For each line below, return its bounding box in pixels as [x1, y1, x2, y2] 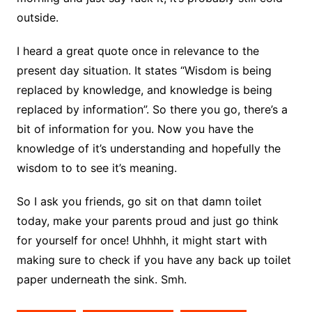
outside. [16, 10, 58, 25]
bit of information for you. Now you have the [16, 122, 253, 136]
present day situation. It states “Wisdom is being [16, 63, 272, 78]
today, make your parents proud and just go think [16, 214, 279, 228]
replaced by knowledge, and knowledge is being [16, 83, 272, 97]
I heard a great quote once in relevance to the [16, 44, 259, 58]
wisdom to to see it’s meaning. [16, 161, 177, 175]
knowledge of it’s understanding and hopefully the [16, 141, 281, 156]
